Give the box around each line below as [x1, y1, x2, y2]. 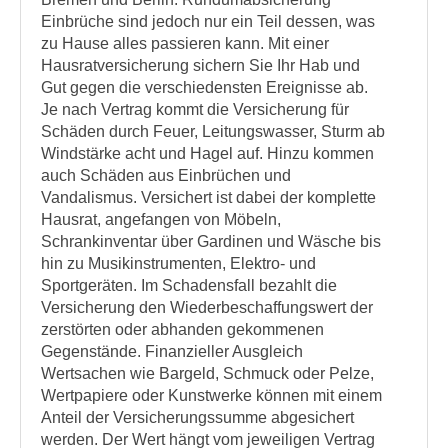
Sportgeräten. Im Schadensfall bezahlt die [41, 277, 337, 294]
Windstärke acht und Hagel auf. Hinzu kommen [41, 145, 374, 162]
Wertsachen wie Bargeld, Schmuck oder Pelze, [41, 365, 374, 382]
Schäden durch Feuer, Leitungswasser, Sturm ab [41, 123, 385, 140]
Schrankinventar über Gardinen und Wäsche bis [41, 233, 381, 250]
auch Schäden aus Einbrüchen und [41, 167, 291, 184]
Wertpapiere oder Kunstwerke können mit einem [41, 387, 382, 404]
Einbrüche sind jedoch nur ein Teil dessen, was [41, 13, 375, 30]
